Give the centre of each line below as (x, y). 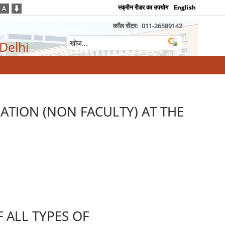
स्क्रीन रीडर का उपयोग (143, 7)
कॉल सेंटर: (126, 26)
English (185, 7)
